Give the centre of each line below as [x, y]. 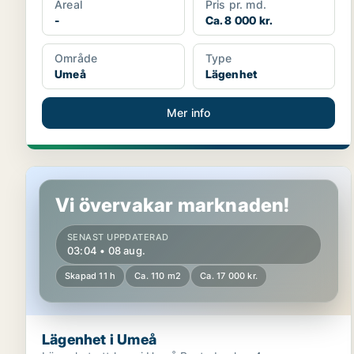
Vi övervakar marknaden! [173, 205]
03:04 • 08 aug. [106, 250]
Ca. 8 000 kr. [239, 20]
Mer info [188, 113]
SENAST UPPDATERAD [118, 237]
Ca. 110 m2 [158, 276]
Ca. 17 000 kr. [229, 276]
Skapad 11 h [90, 276]
